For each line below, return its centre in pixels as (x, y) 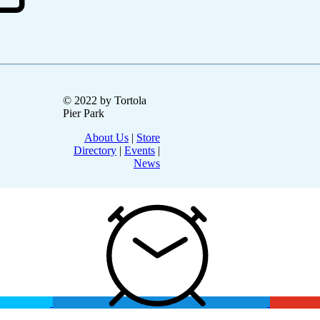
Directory (95, 151)
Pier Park (84, 114)
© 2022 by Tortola (105, 101)
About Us (106, 138)
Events (140, 151)
